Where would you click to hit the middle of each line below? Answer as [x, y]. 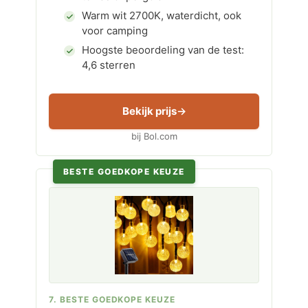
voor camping [115, 31]
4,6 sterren [109, 65]
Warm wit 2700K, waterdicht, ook [162, 15]
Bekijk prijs [149, 111]
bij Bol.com [154, 136]
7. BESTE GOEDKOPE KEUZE [112, 299]
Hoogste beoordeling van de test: [163, 50]
